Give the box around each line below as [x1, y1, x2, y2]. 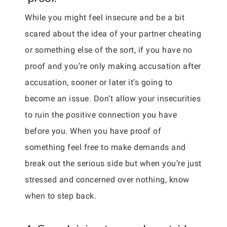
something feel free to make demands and [25, 142, 186, 152]
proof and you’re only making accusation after [25, 61, 201, 71]
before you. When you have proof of [25, 126, 161, 136]
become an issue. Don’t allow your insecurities [25, 94, 201, 103]
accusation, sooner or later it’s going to [25, 78, 173, 87]
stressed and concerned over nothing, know [25, 175, 190, 184]
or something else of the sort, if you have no [25, 45, 193, 55]
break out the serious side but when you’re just [25, 159, 202, 168]
